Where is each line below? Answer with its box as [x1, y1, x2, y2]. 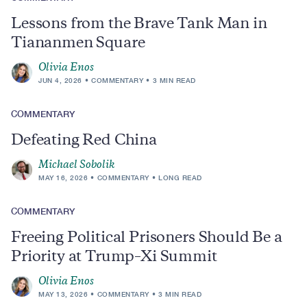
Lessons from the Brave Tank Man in [11, 18, 267, 32]
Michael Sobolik [38, 160, 115, 171]
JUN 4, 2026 [38, 76, 82, 84]
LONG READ [158, 173, 202, 182]
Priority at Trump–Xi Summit [11, 251, 217, 265]
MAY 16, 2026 [38, 173, 88, 182]
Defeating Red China [11, 134, 157, 148]
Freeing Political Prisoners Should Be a [11, 232, 282, 245]
